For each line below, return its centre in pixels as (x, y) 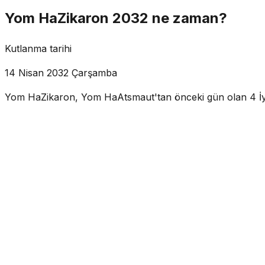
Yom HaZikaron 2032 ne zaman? (116, 18)
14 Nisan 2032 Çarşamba (61, 72)
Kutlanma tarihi (38, 48)
